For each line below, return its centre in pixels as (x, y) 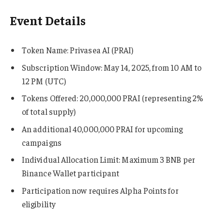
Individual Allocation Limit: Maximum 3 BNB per (108, 160)
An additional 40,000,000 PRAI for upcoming (102, 129)
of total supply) (49, 112)
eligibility (39, 204)
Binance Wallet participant (71, 173)
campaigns (42, 142)
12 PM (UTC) (44, 81)
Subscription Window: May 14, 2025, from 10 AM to (112, 67)
